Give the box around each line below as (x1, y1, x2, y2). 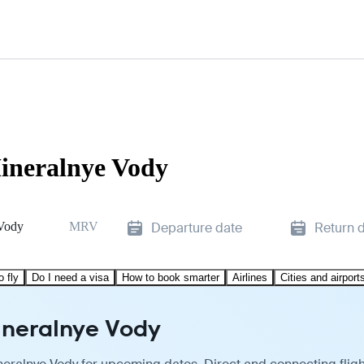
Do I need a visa (32, 271, 109, 284)
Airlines (232, 271, 267, 284)
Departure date (151, 219, 242, 236)
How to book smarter (122, 271, 219, 284)
